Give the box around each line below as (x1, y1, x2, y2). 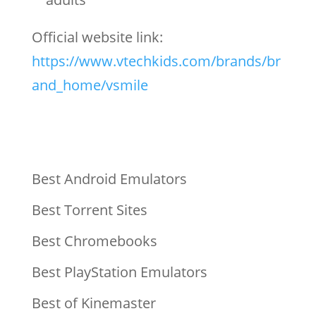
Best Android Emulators (31, 169, 187, 188)
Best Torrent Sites (31, 200, 147, 219)
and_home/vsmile (31, 75, 148, 95)
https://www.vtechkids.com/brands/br (31, 51, 281, 71)
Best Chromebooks (31, 231, 157, 250)
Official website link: (31, 28, 163, 47)
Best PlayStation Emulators (31, 262, 207, 281)
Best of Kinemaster (31, 293, 156, 312)
